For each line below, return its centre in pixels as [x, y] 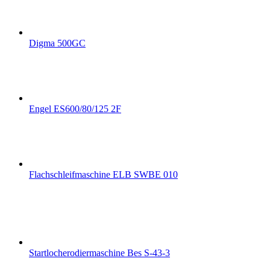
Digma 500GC [57, 43]
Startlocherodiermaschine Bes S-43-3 [99, 253]
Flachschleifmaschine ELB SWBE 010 [103, 175]
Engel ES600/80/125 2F [75, 109]
